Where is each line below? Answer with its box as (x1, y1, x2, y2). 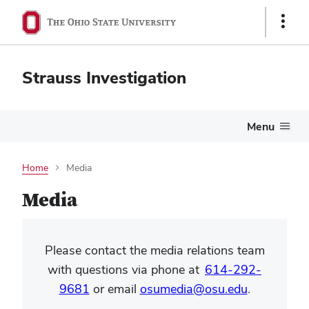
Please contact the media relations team (44, 242, 265, 258)
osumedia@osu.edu (139, 281, 248, 297)
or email (89, 281, 140, 297)
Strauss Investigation (22, 67, 186, 88)
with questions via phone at (48, 261, 205, 277)
